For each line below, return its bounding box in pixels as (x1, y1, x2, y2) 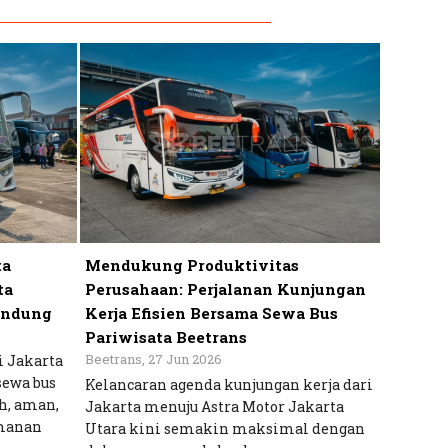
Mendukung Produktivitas (84, 255, 299, 276)
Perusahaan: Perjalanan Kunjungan (84, 279, 366, 300)
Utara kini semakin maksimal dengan (84, 419, 365, 439)
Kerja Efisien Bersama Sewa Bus (84, 303, 338, 324)
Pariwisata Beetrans (84, 327, 247, 348)
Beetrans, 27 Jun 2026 (84, 350, 222, 369)
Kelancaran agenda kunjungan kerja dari (84, 375, 373, 395)
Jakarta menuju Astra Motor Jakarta (84, 397, 344, 417)
